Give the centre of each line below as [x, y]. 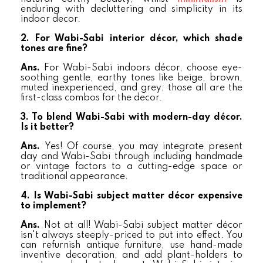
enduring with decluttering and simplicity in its [131, 9]
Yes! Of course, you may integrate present [144, 147]
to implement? [53, 206]
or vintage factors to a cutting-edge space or [131, 167]
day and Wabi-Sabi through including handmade [131, 157]
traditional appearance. [74, 177]
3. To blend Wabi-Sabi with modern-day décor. [131, 117]
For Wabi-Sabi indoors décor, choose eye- [144, 68]
